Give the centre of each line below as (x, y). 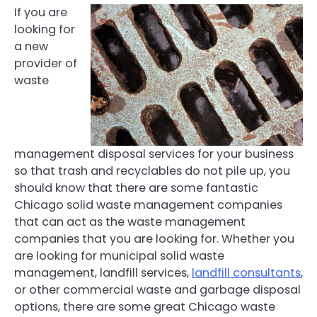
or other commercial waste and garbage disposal (157, 289)
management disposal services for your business (154, 154)
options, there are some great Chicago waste (145, 306)
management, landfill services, (103, 272)
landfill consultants (246, 272)
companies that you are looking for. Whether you (154, 238)
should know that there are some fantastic (136, 188)
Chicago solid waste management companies (148, 204)
